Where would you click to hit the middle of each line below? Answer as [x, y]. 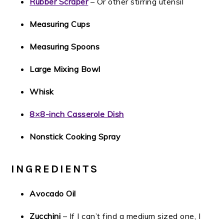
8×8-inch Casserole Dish [77, 114]
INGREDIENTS [55, 169]
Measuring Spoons [65, 47]
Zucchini [45, 216]
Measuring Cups [60, 24]
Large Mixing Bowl [65, 69]
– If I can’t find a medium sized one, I [131, 216]
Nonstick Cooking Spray [75, 137]
